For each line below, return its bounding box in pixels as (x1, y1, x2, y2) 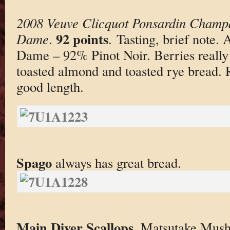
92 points (55, 28, 108, 49)
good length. (16, 77, 84, 95)
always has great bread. (51, 153, 181, 171)
